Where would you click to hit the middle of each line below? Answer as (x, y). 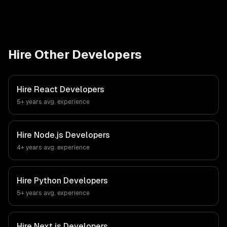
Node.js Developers (72, 135)
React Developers (69, 89)
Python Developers (71, 181)
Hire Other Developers (75, 54)
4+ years (29, 147)
